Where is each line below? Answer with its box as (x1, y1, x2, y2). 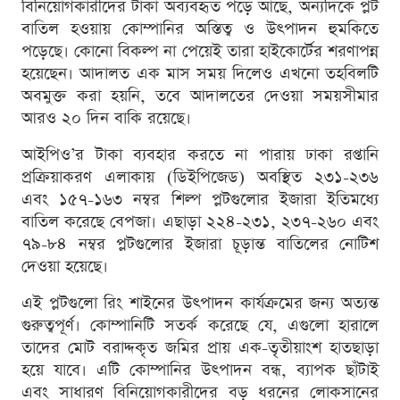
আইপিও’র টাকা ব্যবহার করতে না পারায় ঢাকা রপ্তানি (21, 143, 379, 166)
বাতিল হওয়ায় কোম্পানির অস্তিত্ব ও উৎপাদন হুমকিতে (21, 17, 379, 40)
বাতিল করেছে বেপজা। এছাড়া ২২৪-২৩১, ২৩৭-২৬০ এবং (21, 210, 379, 233)
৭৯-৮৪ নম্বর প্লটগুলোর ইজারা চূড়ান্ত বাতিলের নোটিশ (21, 232, 379, 255)
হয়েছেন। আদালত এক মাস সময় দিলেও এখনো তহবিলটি (21, 62, 379, 85)
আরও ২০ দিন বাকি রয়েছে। (21, 106, 191, 129)
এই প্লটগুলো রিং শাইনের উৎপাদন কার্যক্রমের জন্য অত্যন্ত (21, 291, 379, 314)
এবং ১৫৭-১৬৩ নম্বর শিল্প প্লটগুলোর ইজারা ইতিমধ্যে (21, 187, 379, 211)
